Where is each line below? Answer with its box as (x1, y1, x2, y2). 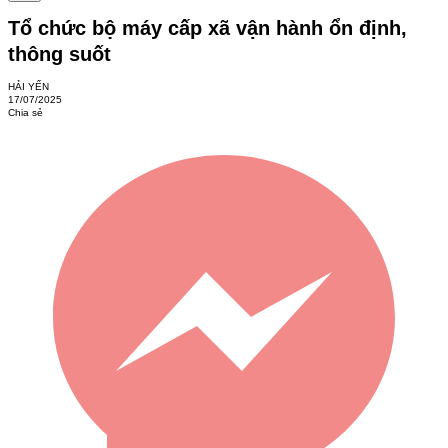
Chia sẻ (8, 107, 43, 119)
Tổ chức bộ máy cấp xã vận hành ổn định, (8, 16, 407, 39)
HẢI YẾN (8, 81, 49, 93)
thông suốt (8, 42, 111, 65)
